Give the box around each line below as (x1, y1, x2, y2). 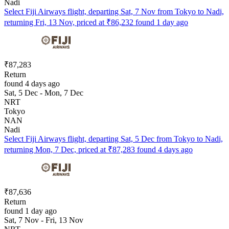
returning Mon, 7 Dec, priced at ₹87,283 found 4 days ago (4, 145, 193, 154)
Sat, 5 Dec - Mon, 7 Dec (4, 88, 83, 97)
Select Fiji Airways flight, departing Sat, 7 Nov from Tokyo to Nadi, (4, 7, 224, 16)
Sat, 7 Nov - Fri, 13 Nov (4, 215, 83, 224)
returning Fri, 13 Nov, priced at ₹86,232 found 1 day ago (4, 17, 188, 27)
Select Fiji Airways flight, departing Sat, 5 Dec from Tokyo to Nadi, (4, 134, 223, 143)
